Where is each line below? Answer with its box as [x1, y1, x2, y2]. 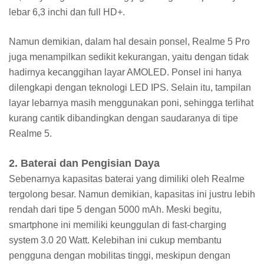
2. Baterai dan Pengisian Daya [9, 157, 160, 170]
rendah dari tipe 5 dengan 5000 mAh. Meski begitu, [9, 204, 222, 215]
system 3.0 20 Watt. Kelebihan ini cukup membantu [9, 235, 222, 246]
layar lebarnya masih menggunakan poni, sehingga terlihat [9, 98, 253, 108]
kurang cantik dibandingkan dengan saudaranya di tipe [9, 113, 238, 124]
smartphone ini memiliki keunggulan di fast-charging [9, 220, 226, 230]
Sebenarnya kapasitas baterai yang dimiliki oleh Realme [9, 174, 245, 184]
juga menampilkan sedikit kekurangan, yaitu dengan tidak [9, 52, 249, 62]
